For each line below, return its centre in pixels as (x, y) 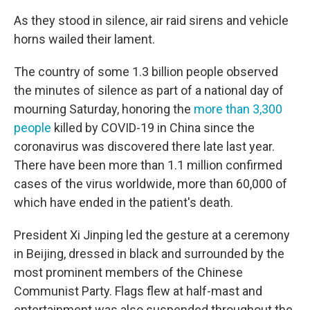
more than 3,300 (238, 109)
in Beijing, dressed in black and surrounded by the (149, 254)
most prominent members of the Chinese (128, 273)
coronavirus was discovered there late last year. (144, 147)
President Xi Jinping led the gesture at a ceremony (152, 235)
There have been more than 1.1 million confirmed (148, 165)
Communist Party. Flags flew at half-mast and (138, 291)
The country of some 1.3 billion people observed (146, 72)
